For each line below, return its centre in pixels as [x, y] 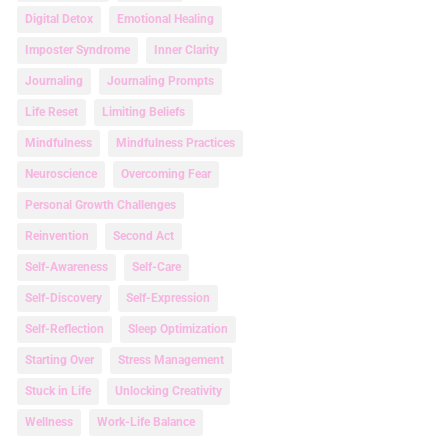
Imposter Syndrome [77, 50]
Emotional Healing [165, 19]
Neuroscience [60, 174]
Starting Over [59, 360]
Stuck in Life [57, 391]
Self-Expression [167, 298]
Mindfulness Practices [175, 143]
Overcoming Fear [165, 174]
